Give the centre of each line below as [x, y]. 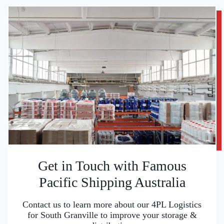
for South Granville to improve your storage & [112, 215]
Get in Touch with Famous [112, 166]
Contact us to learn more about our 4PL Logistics [112, 205]
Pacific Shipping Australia [112, 182]
